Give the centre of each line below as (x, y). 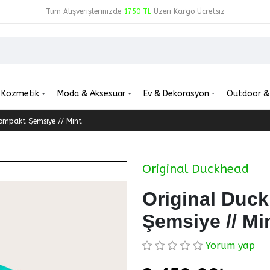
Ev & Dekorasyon (177, 94)
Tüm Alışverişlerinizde (84, 12)
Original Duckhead (196, 169)
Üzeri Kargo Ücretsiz (188, 12)
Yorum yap (230, 246)
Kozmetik (22, 94)
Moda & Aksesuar (93, 94)
